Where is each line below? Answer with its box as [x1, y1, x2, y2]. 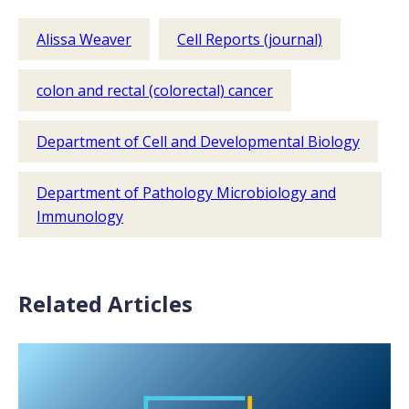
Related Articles [18, 288, 193, 319]
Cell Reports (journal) [177, 29, 322, 49]
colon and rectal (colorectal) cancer [37, 80, 273, 100]
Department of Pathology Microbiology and [37, 183, 336, 203]
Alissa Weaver [37, 29, 131, 49]
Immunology [37, 206, 123, 226]
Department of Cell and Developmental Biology [37, 131, 360, 152]
